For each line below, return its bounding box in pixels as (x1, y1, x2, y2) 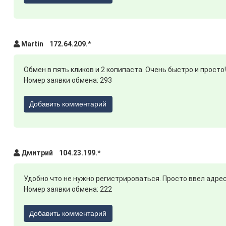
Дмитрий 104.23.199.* (19, 149, 100, 157)
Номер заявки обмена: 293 (23, 76, 112, 84)
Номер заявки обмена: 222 (23, 185, 112, 194)
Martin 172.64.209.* (19, 39, 91, 48)
